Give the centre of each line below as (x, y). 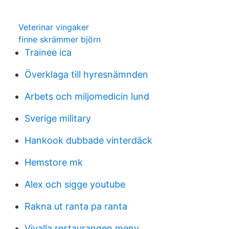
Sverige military (58, 118)
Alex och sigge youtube (75, 184)
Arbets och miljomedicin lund (87, 96)
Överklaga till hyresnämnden (86, 74)
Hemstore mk (54, 162)
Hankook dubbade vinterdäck (88, 140)
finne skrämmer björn (60, 39)
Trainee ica (48, 52)
